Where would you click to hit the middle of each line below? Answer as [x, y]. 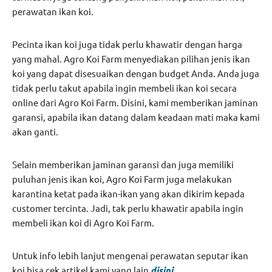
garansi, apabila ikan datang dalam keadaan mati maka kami [136, 117]
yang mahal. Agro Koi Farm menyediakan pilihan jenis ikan [131, 59]
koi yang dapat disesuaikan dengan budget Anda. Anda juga [136, 73]
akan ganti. [35, 132]
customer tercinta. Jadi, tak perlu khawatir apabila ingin [128, 208]
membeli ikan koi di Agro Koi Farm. [83, 223]
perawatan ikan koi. [53, 12]
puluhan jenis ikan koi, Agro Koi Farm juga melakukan [122, 179]
